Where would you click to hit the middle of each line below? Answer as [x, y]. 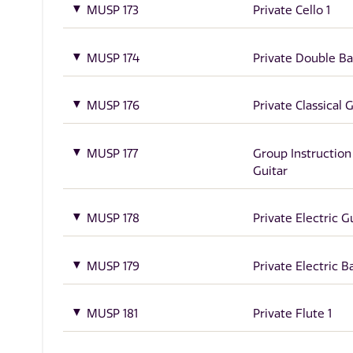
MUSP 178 [113, 219]
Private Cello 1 [291, 11]
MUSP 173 [113, 11]
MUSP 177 [113, 153]
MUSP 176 [113, 106]
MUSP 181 [113, 314]
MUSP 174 [113, 58]
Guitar [270, 171]
